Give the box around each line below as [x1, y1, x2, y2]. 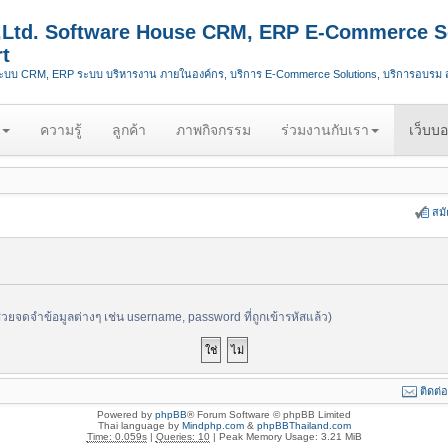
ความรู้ [40, 122, 82, 138]
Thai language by [97, 420, 182, 431]
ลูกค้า [112, 122, 146, 138]
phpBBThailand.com [256, 420, 351, 431]
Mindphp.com [181, 420, 244, 431]
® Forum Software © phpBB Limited [187, 409, 351, 420]
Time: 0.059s [86, 431, 147, 442]
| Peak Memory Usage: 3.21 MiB [209, 431, 362, 442]
